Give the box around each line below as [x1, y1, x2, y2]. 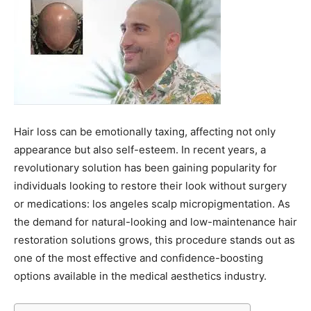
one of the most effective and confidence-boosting [14, 251, 263, 264]
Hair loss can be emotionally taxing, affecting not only [14, 125, 276, 138]
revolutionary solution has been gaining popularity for [14, 161, 277, 174]
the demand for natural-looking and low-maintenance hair [14, 215, 297, 228]
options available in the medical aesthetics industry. [14, 269, 267, 283]
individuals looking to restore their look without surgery [14, 179, 287, 192]
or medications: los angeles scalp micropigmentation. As [14, 197, 290, 210]
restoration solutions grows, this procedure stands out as [14, 233, 295, 246]
